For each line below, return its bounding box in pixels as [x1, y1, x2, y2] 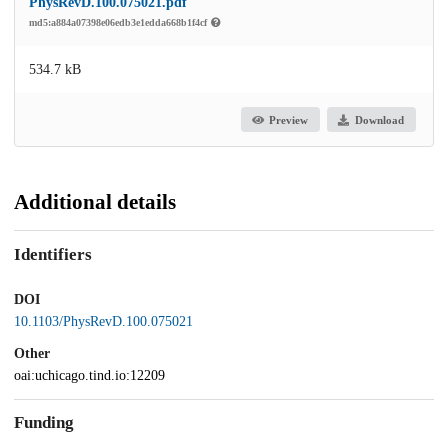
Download [354, 113, 404, 126]
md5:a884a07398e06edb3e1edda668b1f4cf [29, 17, 210, 29]
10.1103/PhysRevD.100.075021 [14, 313, 193, 329]
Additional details [14, 190, 176, 215]
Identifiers [14, 245, 92, 265]
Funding [14, 413, 74, 433]
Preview [269, 113, 309, 126]
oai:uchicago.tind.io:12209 [14, 367, 165, 383]
